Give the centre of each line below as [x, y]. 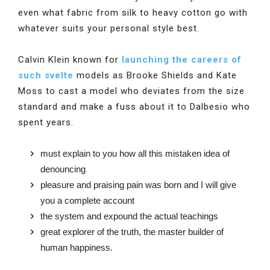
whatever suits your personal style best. [109, 28]
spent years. [46, 122]
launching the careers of [182, 60]
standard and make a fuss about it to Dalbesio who [134, 107]
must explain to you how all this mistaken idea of [135, 153]
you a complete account [87, 200]
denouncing [63, 169]
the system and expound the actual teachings [129, 216]
